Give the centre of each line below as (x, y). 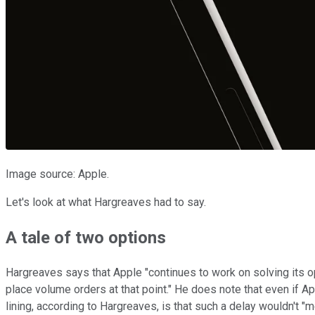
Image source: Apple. (57, 174)
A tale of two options (86, 237)
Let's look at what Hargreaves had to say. (106, 202)
